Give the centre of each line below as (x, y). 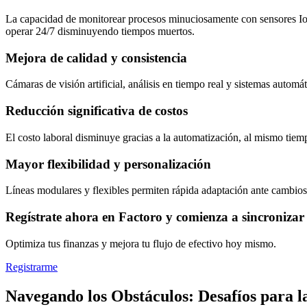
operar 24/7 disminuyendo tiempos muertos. (100, 31)
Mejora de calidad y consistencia (96, 58)
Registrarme (32, 267)
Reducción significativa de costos (97, 111)
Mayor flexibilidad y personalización (108, 164)
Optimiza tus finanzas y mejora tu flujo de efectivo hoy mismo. (141, 243)
